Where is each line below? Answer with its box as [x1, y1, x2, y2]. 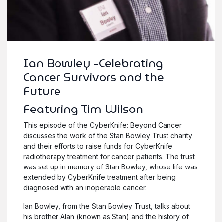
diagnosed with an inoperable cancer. [23, 183, 147, 192]
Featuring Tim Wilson [23, 99, 143, 118]
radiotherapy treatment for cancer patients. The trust [23, 152, 195, 161]
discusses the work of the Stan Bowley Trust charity [23, 131, 192, 140]
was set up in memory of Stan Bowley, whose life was [23, 162, 198, 171]
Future [23, 81, 64, 100]
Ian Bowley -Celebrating [23, 54, 163, 72]
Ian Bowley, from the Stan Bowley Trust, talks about [23, 201, 190, 210]
